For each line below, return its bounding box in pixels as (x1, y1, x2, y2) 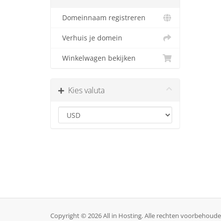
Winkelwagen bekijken (58, 54, 136, 63)
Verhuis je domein (58, 34, 122, 42)
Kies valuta (64, 85, 105, 96)
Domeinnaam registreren (58, 13, 146, 22)
